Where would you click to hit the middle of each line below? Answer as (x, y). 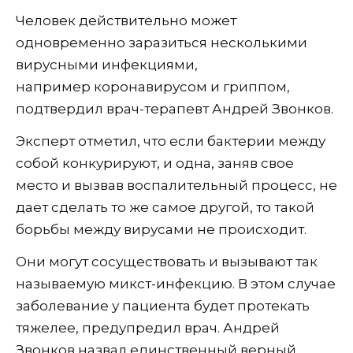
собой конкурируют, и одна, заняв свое (155, 163)
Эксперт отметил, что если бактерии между (171, 141)
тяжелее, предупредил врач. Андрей (148, 327)
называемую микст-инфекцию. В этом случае (176, 283)
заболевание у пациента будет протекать (163, 305)
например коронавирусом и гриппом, (153, 86)
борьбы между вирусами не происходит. (161, 229)
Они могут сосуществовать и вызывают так (167, 261)
